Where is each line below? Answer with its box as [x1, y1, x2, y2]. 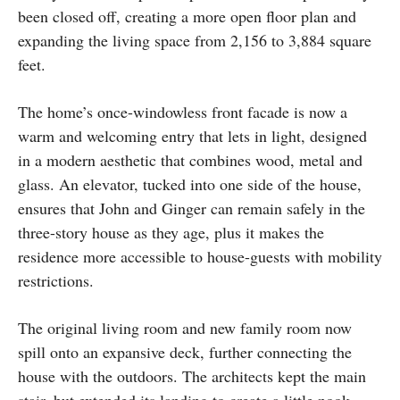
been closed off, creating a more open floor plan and [18, 5, 356, 28]
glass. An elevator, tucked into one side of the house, [18, 173, 362, 196]
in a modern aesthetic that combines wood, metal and [18, 149, 362, 171]
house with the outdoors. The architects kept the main [18, 365, 366, 387]
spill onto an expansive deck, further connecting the [18, 341, 352, 363]
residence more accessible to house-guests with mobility [18, 246, 382, 268]
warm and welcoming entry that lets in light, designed [18, 125, 367, 147]
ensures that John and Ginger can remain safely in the [18, 197, 365, 220]
